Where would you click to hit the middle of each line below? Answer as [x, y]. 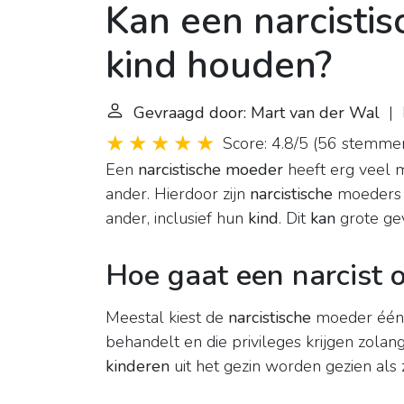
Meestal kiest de [167, 318]
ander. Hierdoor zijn [178, 194]
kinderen [138, 367]
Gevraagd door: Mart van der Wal [257, 113]
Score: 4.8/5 [266, 144]
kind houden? [219, 66]
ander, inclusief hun [177, 219]
